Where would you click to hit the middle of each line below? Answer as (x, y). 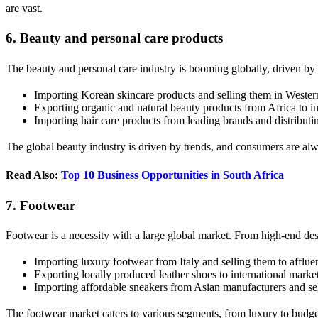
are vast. (24, 8)
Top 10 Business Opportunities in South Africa (172, 175)
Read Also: (33, 175)
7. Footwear (40, 205)
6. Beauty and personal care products (114, 38)
